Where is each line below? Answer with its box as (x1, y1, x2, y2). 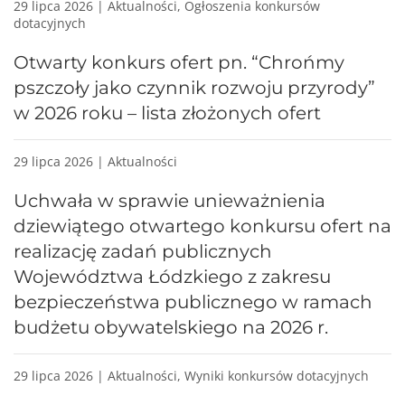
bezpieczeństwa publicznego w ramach (14, 290, 372, 313)
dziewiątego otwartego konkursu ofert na (14, 214, 391, 237)
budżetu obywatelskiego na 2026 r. (14, 316, 328, 338)
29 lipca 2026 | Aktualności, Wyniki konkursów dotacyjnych (14, 366, 369, 384)
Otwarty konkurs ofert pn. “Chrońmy (14, 51, 344, 73)
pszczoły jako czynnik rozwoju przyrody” (14, 76, 375, 99)
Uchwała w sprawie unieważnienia (14, 189, 325, 212)
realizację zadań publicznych (14, 240, 272, 262)
